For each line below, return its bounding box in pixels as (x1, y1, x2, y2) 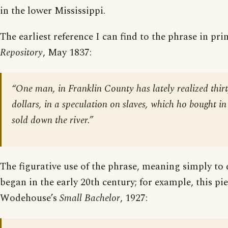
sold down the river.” (12, 113, 93, 128)
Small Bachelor (60, 191, 120, 206)
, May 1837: (43, 45, 92, 61)
